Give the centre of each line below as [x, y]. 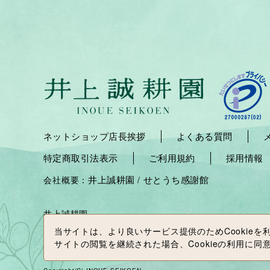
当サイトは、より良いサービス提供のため [139, 231]
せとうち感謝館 [176, 180]
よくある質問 [204, 136]
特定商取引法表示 [81, 158]
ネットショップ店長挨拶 [95, 136]
